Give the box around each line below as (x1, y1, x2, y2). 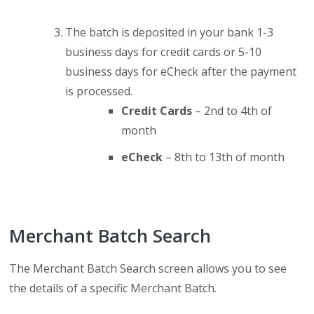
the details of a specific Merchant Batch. (9, 280, 217, 296)
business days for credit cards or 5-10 (65, 44, 262, 60)
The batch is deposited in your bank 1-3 (65, 25, 274, 40)
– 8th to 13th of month (163, 149, 285, 165)
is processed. (65, 83, 133, 99)
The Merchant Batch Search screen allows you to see (9, 261, 287, 276)
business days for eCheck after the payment (65, 64, 297, 79)
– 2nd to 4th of (192, 103, 273, 118)
